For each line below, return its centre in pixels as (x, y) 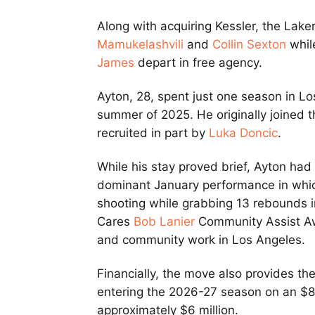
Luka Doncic (243, 133)
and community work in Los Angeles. (201, 240)
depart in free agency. (198, 63)
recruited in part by (153, 133)
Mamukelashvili (140, 45)
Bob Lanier (164, 222)
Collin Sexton (249, 45)
